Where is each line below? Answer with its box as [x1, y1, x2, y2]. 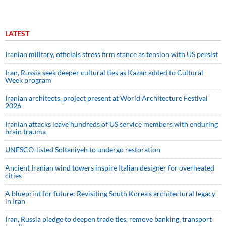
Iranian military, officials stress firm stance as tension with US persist [5, 50, 218, 59]
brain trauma [5, 127, 46, 136]
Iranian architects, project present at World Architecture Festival [5, 94, 208, 103]
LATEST [5, 29, 29, 38]
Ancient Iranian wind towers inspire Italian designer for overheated [5, 163, 214, 173]
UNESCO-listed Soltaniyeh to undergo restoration [5, 145, 160, 154]
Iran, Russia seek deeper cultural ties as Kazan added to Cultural [5, 68, 203, 77]
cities [5, 171, 22, 180]
